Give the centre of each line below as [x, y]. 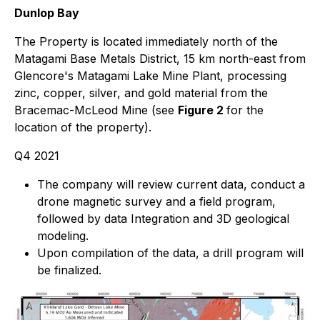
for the [245, 110]
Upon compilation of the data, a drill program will [170, 252]
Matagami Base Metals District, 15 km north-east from [160, 58]
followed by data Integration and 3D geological [163, 218]
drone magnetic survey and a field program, [156, 201]
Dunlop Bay [47, 12]
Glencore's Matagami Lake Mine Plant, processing [150, 75]
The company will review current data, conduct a [171, 184]
